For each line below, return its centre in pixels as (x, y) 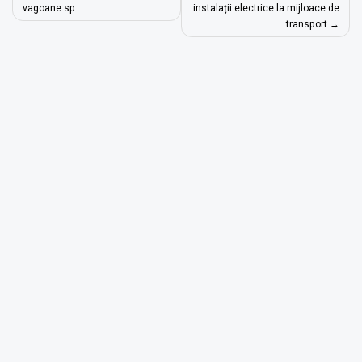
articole (44, 34)
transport (306, 25)
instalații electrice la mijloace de (266, 8)
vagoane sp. (51, 8)
